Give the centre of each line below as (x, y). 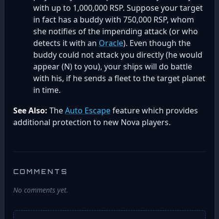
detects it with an (66, 43)
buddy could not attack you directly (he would (118, 55)
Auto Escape (88, 110)
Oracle (111, 43)
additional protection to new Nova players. (92, 122)
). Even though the (157, 43)
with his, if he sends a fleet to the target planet (120, 78)
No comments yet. (41, 190)
